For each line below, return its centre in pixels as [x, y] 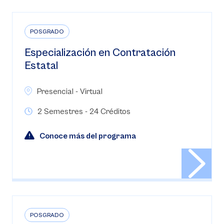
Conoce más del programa [88, 136]
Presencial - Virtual [70, 91]
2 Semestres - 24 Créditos [84, 111]
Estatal [41, 66]
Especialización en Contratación [100, 53]
